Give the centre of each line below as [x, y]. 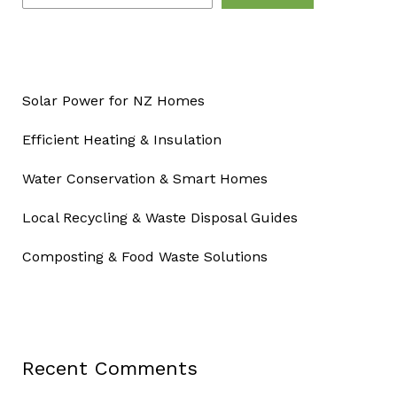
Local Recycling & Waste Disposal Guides [160, 217]
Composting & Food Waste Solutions [144, 256]
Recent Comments [109, 368]
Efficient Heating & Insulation [121, 139]
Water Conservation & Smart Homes [144, 178]
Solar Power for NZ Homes [113, 100]
